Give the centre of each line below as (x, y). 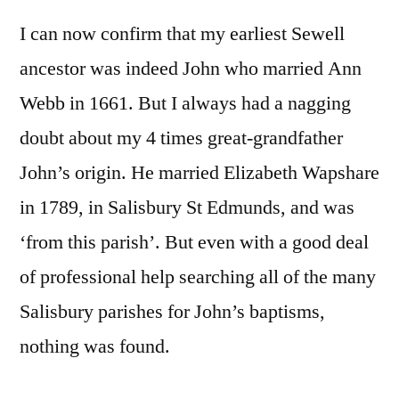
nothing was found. (95, 347)
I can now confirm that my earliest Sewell (182, 34)
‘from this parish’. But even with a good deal (194, 243)
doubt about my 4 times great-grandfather (181, 138)
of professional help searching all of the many (198, 277)
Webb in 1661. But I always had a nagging (185, 104)
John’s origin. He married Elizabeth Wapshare (199, 173)
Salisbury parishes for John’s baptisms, (172, 312)
